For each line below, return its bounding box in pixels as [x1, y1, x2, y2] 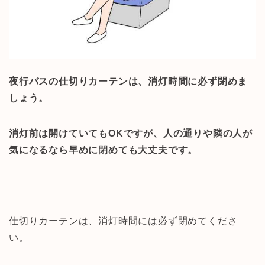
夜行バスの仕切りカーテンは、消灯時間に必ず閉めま [9, 76, 248, 86]
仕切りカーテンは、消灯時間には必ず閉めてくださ [9, 215, 238, 226]
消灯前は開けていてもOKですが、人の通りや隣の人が [9, 128, 253, 138]
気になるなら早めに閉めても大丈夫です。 [9, 144, 198, 155]
